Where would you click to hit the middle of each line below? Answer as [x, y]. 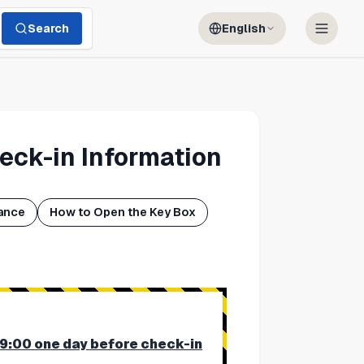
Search [48, 28]
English [244, 28]
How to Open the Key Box [122, 212]
